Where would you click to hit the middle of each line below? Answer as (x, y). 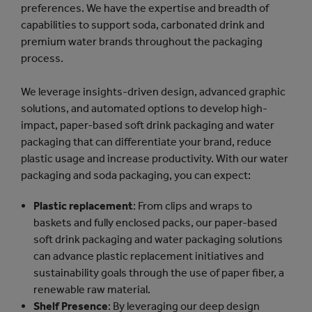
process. (44, 58)
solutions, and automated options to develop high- (144, 108)
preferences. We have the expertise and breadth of (145, 8)
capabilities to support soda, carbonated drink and (143, 25)
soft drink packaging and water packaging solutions (158, 239)
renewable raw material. (92, 289)
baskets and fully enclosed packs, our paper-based (155, 223)
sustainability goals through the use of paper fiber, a (159, 273)
